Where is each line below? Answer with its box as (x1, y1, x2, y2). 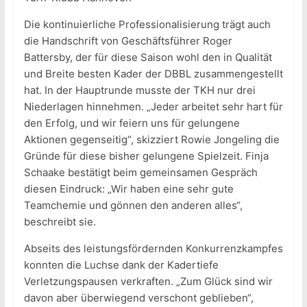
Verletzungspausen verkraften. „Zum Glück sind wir (23, 274, 273, 288)
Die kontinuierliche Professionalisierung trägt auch (23, 17, 271, 31)
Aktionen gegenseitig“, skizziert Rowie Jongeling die (23, 132, 280, 146)
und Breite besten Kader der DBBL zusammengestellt (23, 66, 283, 80)
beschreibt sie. (23, 214, 96, 228)
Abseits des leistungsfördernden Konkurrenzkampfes (23, 241, 283, 255)
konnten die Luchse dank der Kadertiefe (23, 258, 219, 271)
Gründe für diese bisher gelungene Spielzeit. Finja (23, 149, 269, 162)
